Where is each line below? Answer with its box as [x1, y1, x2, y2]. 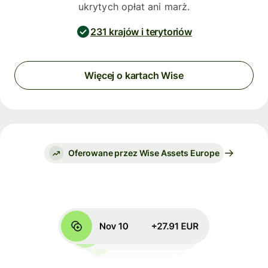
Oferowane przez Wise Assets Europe [68, 148, 220, 159]
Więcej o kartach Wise [84, 69, 184, 82]
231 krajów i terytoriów [90, 25, 192, 38]
